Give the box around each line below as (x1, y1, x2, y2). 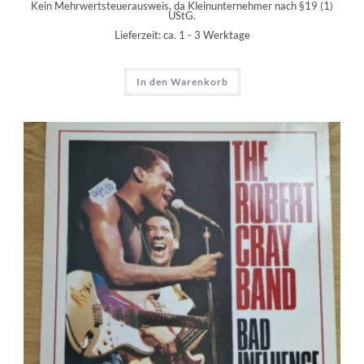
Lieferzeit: (114, 28, 163, 41)
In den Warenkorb (136, 75, 228, 88)
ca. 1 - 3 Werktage (162, 28, 250, 41)
